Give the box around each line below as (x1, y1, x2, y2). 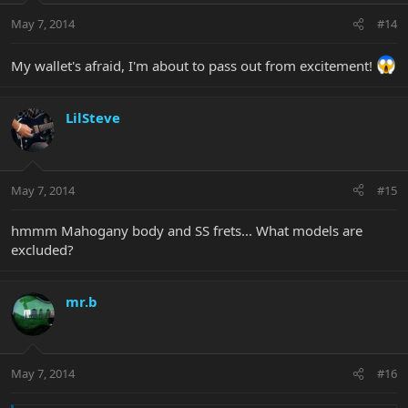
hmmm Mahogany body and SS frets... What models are (11, 220, 362, 240)
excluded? (11, 240, 74, 259)
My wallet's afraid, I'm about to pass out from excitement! (11, 56, 376, 76)
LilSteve (66, 108, 120, 127)
